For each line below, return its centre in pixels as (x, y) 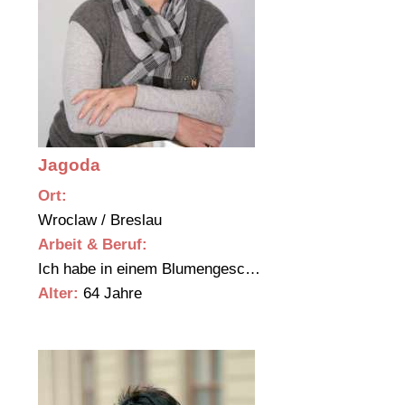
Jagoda (69, 165)
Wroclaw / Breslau (102, 221)
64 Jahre (110, 294)
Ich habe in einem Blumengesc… (151, 269)
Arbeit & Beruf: (93, 245)
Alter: (58, 294)
